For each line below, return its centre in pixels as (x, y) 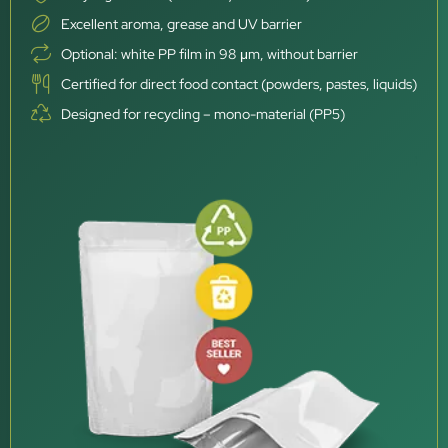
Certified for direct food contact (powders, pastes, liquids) (238, 83)
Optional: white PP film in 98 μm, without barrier (209, 53)
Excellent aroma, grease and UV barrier (181, 23)
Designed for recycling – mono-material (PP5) (202, 113)
